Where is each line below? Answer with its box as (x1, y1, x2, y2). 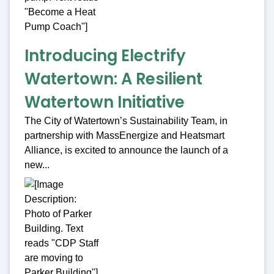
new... (24, 160, 50, 171)
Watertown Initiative (24, 91, 185, 114)
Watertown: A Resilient (24, 68, 202, 91)
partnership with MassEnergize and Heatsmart (24, 130, 224, 141)
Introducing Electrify (24, 45, 185, 67)
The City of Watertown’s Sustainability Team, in (24, 116, 228, 127)
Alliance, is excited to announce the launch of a (24, 145, 228, 156)
